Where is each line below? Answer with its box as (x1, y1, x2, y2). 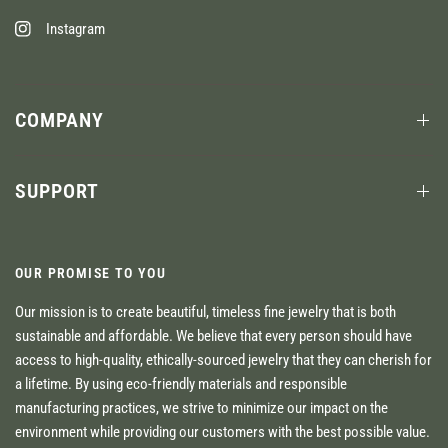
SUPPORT (15, 179, 99, 203)
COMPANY (15, 108, 104, 132)
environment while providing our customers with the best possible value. (15, 423, 431, 441)
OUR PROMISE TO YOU (15, 265, 167, 281)
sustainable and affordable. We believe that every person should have (15, 327, 413, 345)
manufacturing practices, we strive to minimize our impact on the (15, 399, 389, 417)
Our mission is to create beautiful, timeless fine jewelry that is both (15, 303, 397, 321)
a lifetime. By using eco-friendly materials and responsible (15, 375, 348, 393)
